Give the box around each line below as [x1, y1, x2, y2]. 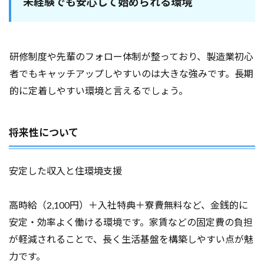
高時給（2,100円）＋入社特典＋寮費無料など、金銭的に [9, 199, 248, 210]
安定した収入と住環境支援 [9, 164, 122, 176]
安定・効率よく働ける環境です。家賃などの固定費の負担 [9, 216, 253, 227]
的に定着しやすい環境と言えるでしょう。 [9, 84, 188, 96]
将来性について [9, 126, 78, 138]
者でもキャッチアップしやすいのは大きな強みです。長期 [9, 67, 253, 79]
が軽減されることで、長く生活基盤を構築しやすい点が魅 [9, 233, 253, 245]
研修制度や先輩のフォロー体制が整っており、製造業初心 [9, 50, 253, 62]
